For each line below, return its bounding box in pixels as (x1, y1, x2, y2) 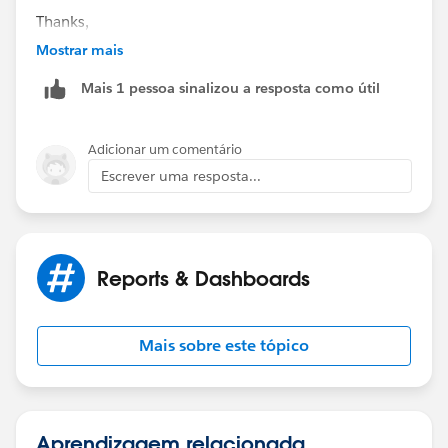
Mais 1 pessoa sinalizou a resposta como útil (81, 79, 380, 98)
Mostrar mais (36, 40, 123, 59)
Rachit (36, 59, 79, 79)
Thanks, (36, 11, 89, 31)
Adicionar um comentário (88, 140, 242, 158)
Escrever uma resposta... (101, 166, 261, 185)
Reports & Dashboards (97, 264, 310, 291)
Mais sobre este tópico (139, 334, 309, 356)
